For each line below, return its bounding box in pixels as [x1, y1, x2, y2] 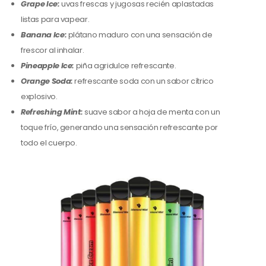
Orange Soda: [21, 75, 73, 87]
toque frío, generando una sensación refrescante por [21, 122, 218, 134]
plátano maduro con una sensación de [66, 29, 213, 41]
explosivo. [21, 91, 58, 103]
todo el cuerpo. [21, 137, 77, 149]
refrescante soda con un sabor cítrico [72, 75, 214, 87]
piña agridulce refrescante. [74, 60, 176, 72]
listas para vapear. [21, 14, 90, 26]
